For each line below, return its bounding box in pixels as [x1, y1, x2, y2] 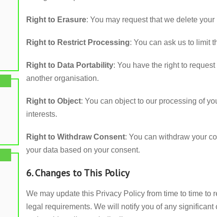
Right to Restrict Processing [26, 38, 130, 46]
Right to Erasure [26, 15, 86, 24]
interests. [26, 110, 57, 118]
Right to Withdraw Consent [26, 133, 125, 141]
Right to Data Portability [26, 61, 113, 69]
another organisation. [26, 74, 99, 82]
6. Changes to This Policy [26, 167, 129, 179]
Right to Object [26, 97, 81, 105]
